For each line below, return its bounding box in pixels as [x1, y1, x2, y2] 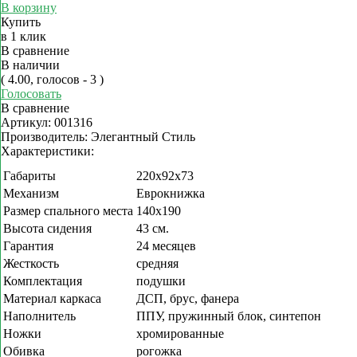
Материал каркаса [3, 292, 101, 305]
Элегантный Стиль [91, 130, 195, 143]
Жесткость [3, 257, 59, 270]
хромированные [136, 327, 224, 340]
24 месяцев [136, 239, 196, 253]
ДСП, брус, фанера [136, 292, 239, 305]
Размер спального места [3, 204, 133, 218]
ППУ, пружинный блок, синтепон [136, 309, 321, 323]
